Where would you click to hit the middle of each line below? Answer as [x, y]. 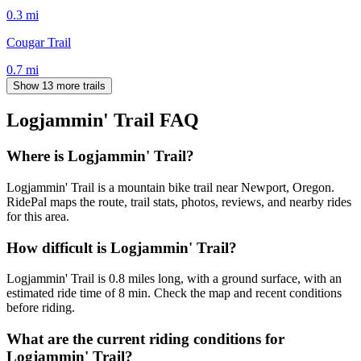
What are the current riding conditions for [145, 339]
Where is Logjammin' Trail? [100, 156]
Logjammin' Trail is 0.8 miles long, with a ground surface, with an [174, 279]
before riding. [41, 308]
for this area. [38, 217]
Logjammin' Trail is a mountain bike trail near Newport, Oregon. [170, 188]
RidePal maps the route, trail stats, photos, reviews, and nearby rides [179, 202]
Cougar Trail [39, 42]
